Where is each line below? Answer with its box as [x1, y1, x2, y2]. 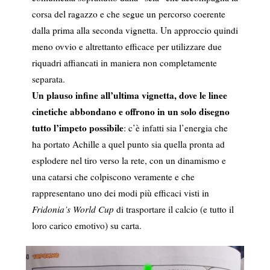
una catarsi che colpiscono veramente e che [31, 170, 195, 183]
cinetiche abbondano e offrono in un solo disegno [31, 104, 230, 118]
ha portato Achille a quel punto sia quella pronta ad [31, 137, 225, 150]
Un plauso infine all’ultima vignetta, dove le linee [31, 88, 227, 102]
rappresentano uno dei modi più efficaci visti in [31, 186, 209, 199]
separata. [31, 72, 65, 85]
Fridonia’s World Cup [31, 202, 114, 215]
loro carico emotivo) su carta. [31, 219, 142, 231]
